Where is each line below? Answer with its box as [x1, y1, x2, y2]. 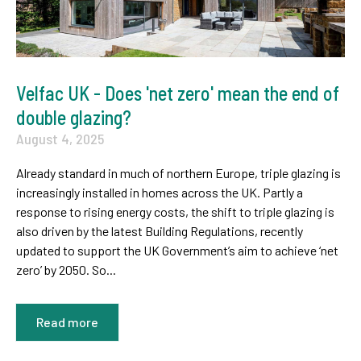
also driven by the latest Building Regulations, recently [16, 223, 303, 239]
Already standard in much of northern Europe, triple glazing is [16, 165, 341, 181]
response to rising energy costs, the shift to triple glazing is [16, 204, 334, 220]
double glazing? [16, 106, 131, 130]
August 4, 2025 [16, 130, 104, 148]
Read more [36, 314, 98, 330]
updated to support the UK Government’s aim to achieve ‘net [16, 243, 338, 259]
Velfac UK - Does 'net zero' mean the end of [16, 81, 339, 106]
